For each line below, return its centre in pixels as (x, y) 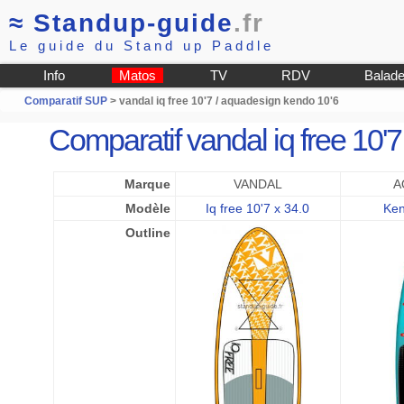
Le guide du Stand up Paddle (142, 46)
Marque (147, 184)
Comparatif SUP (67, 101)
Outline (147, 233)
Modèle (147, 208)
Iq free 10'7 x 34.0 (258, 208)
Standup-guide (133, 23)
